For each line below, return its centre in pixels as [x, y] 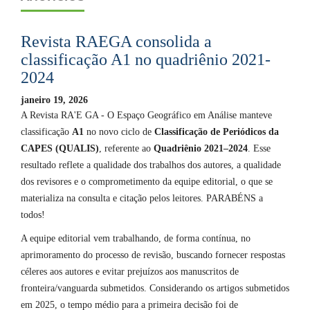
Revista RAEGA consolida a [116, 42]
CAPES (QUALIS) [60, 149]
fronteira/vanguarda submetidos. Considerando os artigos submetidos [155, 289]
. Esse [259, 149]
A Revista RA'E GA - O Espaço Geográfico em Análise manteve [146, 116]
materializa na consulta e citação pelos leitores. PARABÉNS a [142, 199]
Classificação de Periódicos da [215, 132]
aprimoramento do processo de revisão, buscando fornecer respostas [153, 255]
